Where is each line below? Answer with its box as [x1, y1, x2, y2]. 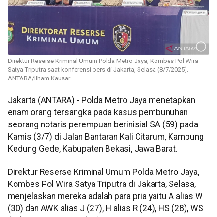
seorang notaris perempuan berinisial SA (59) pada [8, 120, 198, 130]
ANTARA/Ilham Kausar [8, 75, 70, 82]
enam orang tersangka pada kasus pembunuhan [8, 108, 188, 118]
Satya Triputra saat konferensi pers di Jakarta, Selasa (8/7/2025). [8, 66, 188, 74]
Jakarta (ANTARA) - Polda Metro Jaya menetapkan [8, 95, 195, 106]
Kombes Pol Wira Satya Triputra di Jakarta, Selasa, [8, 179, 196, 189]
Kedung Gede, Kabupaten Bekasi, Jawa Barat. [8, 144, 178, 154]
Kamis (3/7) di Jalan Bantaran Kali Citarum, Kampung [8, 132, 204, 142]
